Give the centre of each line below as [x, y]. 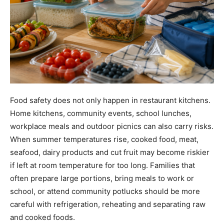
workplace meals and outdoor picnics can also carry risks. [112, 126]
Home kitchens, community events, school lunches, [101, 113]
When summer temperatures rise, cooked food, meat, [104, 139]
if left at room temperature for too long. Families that [102, 165]
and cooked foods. [42, 217]
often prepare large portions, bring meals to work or [102, 178]
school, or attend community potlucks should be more [105, 191]
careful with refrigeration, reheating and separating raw [108, 204]
